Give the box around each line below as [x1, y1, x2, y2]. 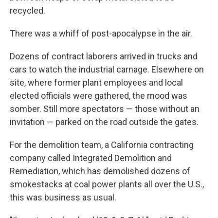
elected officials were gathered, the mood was [10, 90, 187, 101]
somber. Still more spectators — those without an [10, 103, 200, 114]
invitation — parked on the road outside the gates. [10, 116, 199, 127]
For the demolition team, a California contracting [10, 139, 194, 150]
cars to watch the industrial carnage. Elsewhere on [10, 64, 204, 74]
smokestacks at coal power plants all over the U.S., [10, 179, 204, 189]
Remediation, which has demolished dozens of [10, 165, 190, 176]
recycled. [10, 5, 45, 16]
